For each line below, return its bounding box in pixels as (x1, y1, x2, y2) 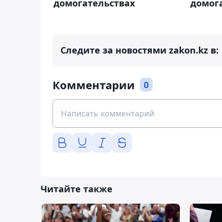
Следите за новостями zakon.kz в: (60, 44, 219, 56)
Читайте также (41, 183, 112, 195)
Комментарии (53, 77, 135, 93)
